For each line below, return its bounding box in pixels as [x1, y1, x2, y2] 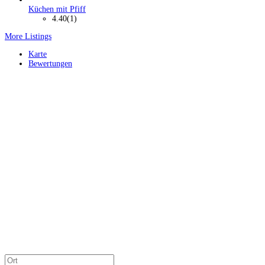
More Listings [5, 31, 51, 41]
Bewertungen [28, 59, 72, 68]
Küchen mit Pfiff [28, 4, 86, 14]
